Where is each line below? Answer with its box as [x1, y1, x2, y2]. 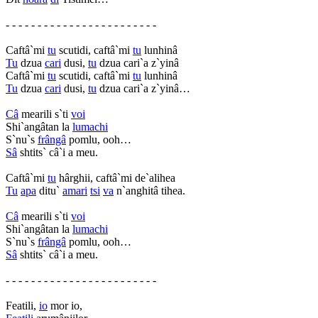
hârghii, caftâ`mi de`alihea [56, 171, 175, 184]
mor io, [48, 299, 82, 312]
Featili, [6, 299, 39, 312]
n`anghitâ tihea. [114, 184, 185, 197]
